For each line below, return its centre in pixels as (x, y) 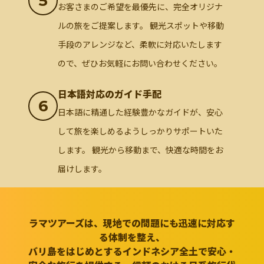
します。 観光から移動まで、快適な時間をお (141, 150)
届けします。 (82, 169)
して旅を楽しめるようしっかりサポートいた (140, 131)
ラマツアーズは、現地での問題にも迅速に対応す (132, 223)
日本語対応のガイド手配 (110, 94)
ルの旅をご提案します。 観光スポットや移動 (141, 26)
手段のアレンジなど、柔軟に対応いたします (140, 44)
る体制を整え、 (132, 237)
